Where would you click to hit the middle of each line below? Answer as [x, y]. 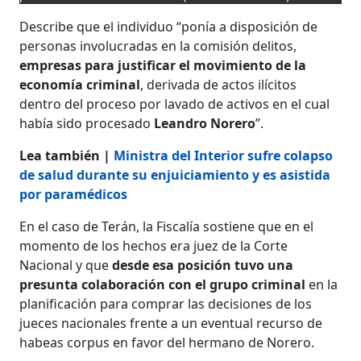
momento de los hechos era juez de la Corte [154, 245]
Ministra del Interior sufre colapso [224, 155]
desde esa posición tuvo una [203, 265]
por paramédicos [74, 194]
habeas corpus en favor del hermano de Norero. [167, 342]
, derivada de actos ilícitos [219, 84]
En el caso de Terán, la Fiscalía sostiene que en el [167, 226]
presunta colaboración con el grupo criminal [164, 284]
